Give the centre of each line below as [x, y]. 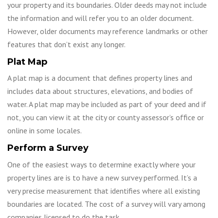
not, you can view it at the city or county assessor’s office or [106, 118]
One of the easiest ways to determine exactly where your [101, 164]
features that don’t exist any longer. [66, 44]
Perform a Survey [48, 148]
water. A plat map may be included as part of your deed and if [107, 104]
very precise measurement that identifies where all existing [104, 191]
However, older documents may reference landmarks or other [108, 31]
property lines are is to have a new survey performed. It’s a [102, 177]
